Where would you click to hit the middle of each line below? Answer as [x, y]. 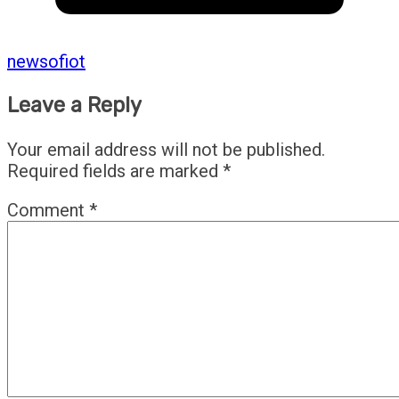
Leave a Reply [74, 106]
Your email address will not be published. [166, 149]
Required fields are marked [115, 171]
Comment [48, 210]
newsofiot [46, 62]
